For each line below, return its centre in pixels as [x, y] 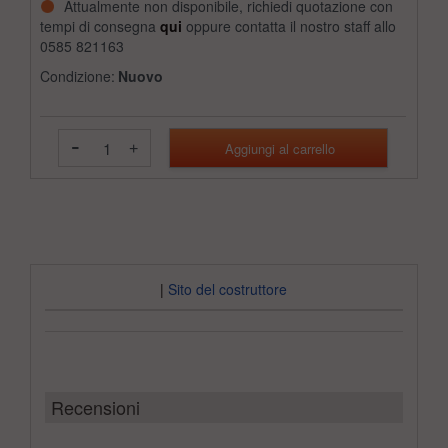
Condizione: [78, 76]
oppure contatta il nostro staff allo [291, 26]
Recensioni [96, 406]
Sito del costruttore [228, 288]
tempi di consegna [100, 26]
